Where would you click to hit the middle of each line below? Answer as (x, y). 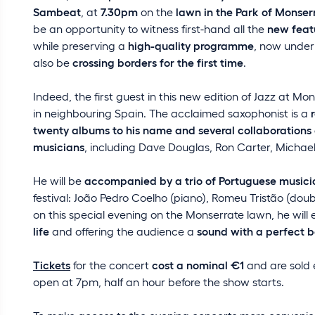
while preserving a (81, 45)
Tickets (52, 265)
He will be (59, 180)
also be (53, 62)
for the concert (111, 265)
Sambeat (57, 12)
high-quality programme (191, 45)
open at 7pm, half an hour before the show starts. (159, 282)
